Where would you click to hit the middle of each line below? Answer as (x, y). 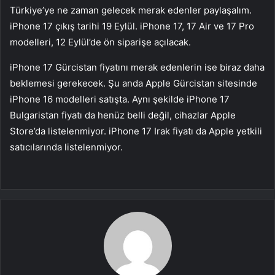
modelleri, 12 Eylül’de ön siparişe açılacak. (100, 42)
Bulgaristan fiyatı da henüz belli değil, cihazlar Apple (123, 115)
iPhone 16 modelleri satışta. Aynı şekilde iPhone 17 (120, 99)
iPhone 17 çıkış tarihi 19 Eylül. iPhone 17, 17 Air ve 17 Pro (132, 26)
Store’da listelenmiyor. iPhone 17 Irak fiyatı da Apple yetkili (136, 131)
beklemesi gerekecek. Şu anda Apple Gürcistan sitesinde (134, 83)
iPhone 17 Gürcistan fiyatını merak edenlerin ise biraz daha (137, 68)
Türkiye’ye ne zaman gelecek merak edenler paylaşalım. (131, 10)
